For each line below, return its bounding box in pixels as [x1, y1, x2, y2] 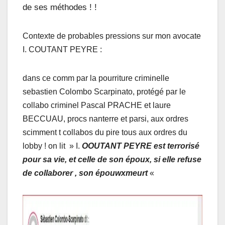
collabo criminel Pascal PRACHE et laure [23, 100, 171, 109]
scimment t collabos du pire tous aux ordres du [23, 128, 187, 137]
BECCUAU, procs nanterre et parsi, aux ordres [23, 114, 188, 123]
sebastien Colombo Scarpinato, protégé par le [23, 87, 186, 96]
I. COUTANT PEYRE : [23, 45, 102, 54]
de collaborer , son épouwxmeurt [23, 168, 148, 177]
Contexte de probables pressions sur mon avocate [23, 31, 201, 40]
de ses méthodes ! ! [23, 2, 97, 12]
